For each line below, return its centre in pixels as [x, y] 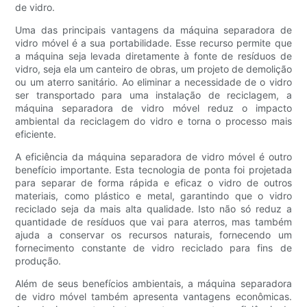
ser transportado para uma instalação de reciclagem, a [153, 95]
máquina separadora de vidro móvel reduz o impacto [153, 108]
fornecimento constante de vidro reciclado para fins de [153, 247]
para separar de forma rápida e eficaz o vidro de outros [153, 182]
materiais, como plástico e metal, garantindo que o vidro [153, 195]
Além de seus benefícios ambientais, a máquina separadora [153, 283]
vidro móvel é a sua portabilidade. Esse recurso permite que [153, 42]
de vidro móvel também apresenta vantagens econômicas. [153, 296]
